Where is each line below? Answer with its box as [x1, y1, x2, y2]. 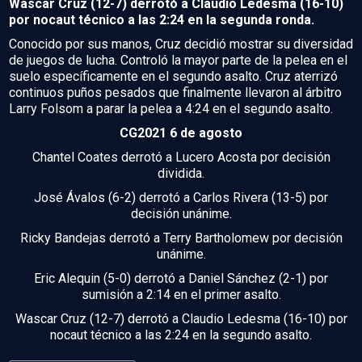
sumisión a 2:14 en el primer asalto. [81, 286, 281, 302]
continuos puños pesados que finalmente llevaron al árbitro [9, 84, 342, 100]
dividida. [158, 165, 204, 181]
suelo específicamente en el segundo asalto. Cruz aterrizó [9, 68, 338, 84]
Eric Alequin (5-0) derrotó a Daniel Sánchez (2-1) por [34, 270, 328, 286]
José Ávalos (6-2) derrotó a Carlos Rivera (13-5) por [34, 189, 328, 205]
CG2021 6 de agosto [120, 124, 242, 141]
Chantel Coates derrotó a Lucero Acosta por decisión [32, 149, 330, 165]
